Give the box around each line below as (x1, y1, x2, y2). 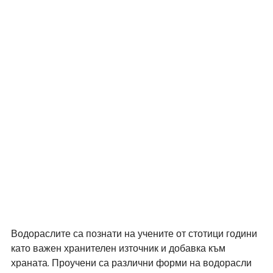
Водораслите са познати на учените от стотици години (11, 226, 260, 241)
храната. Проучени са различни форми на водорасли (11, 255, 254, 270)
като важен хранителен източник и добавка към (11, 241, 228, 255)
